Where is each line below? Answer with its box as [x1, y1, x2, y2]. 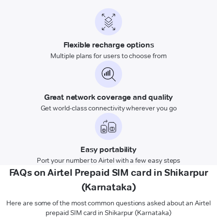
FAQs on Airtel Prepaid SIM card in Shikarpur [9, 166, 208, 178]
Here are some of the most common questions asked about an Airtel [6, 198, 211, 207]
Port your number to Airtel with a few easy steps [36, 155, 181, 165]
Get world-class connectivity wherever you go [40, 103, 177, 112]
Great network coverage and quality [44, 92, 173, 102]
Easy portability [80, 144, 137, 154]
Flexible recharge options [63, 40, 154, 49]
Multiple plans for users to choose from [50, 51, 167, 60]
